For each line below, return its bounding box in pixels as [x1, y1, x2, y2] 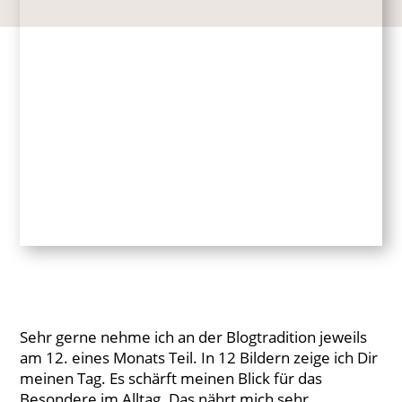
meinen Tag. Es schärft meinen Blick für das [20, 368, 323, 389]
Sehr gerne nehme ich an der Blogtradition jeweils [20, 327, 368, 348]
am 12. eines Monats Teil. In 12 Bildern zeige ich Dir [20, 347, 379, 369]
